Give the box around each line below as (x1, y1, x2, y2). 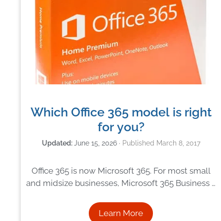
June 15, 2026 (74, 139, 117, 147)
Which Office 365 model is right (30, 105, 212, 119)
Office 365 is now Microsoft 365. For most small (31, 166, 211, 176)
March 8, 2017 (156, 139, 200, 147)
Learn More (99, 208, 144, 218)
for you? (97, 119, 145, 134)
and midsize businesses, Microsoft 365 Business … (26, 178, 216, 188)
